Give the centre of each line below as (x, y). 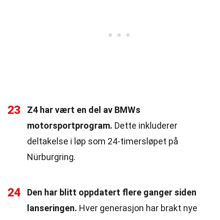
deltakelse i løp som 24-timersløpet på (103, 141)
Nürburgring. (51, 157)
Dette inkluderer (145, 125)
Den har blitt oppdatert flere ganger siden (112, 192)
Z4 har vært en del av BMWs (84, 110)
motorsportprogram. (70, 125)
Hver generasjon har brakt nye (137, 208)
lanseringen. (52, 208)
